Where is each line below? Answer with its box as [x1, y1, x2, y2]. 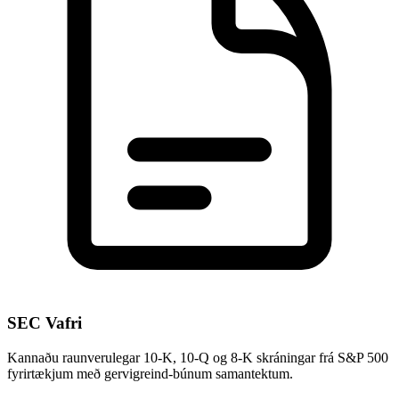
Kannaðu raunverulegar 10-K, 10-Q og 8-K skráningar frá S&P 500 [7, 349, 388, 365]
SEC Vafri [7, 313, 82, 333]
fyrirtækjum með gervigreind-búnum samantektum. [7, 365, 293, 381]
